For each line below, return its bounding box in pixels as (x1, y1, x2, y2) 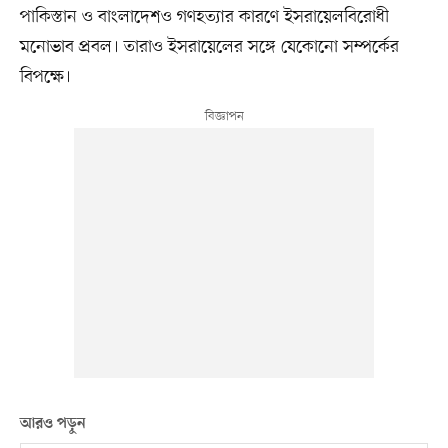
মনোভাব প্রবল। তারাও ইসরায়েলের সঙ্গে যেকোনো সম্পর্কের (19, 35, 399, 60)
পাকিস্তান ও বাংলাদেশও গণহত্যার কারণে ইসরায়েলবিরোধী (19, 5, 389, 30)
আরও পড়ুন (19, 415, 86, 434)
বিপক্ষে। (19, 65, 71, 90)
